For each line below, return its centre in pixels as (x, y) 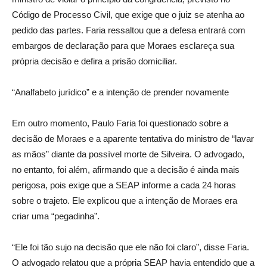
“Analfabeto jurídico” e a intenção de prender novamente (120, 92)
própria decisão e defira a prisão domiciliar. (94, 61)
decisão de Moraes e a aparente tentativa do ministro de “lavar (133, 139)
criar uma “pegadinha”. (56, 216)
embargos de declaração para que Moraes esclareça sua (123, 46)
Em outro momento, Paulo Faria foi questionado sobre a (120, 123)
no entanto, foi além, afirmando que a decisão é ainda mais (126, 170)
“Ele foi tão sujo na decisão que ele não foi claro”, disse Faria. (131, 247)
